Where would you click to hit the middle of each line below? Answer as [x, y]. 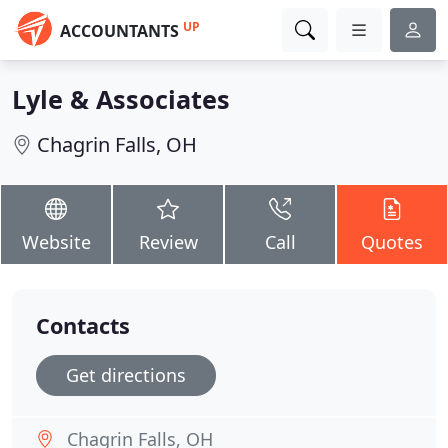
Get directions [126, 375]
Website [56, 242]
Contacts [83, 325]
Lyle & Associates [121, 99]
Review [168, 242]
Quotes [392, 242]
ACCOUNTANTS [119, 31]
